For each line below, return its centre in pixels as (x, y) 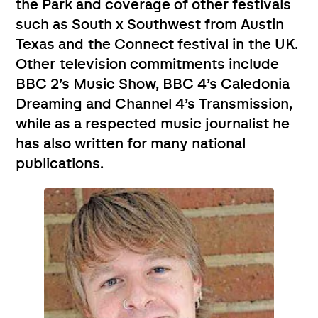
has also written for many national (131, 144)
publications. (60, 164)
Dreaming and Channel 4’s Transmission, (154, 104)
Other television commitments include (148, 64)
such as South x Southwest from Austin (150, 24)
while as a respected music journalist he (153, 124)
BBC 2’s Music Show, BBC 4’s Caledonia (153, 84)
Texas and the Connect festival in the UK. (157, 44)
